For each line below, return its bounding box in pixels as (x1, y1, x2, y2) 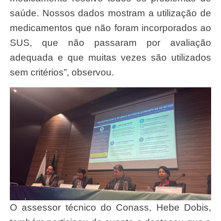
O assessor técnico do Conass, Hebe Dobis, (10, 202, 17, 213)
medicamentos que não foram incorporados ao (10, 23, 211, 34)
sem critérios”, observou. (10, 67, 114, 78)
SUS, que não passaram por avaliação (10, 37, 211, 48)
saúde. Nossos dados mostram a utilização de (10, 8, 211, 19)
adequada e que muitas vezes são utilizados (10, 52, 211, 63)
